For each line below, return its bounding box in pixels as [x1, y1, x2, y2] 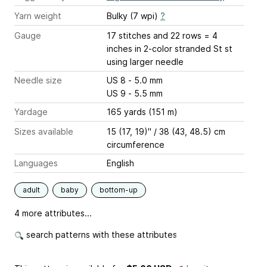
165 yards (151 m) [107, 107, 178, 117]
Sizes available [14, 126, 73, 137]
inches [107, 44, 132, 54]
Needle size [14, 75, 62, 86]
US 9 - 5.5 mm [128, 88, 163, 99]
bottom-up [100, 185, 138, 195]
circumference [107, 139, 164, 150]
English [107, 158, 134, 169]
